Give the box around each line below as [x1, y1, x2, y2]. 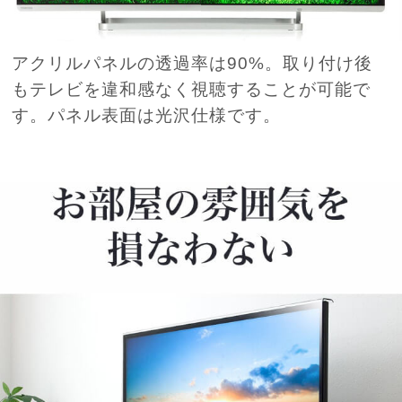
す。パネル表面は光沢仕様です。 [12, 106, 282, 125]
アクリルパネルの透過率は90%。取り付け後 [12, 54, 373, 73]
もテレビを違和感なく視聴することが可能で [12, 80, 371, 99]
